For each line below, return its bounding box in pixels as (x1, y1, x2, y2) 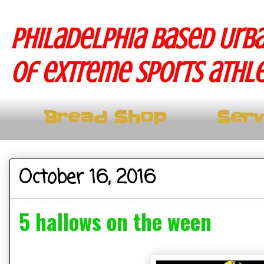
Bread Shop (44, 105, 166, 129)
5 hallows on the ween (19, 204, 212, 237)
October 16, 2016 (19, 164, 156, 192)
